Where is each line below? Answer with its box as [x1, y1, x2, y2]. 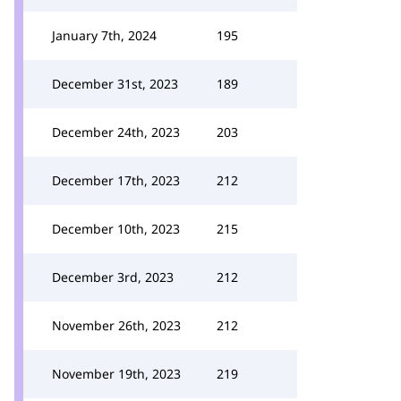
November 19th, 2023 [52, 365, 181, 382]
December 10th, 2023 [52, 220, 180, 237]
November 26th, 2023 [52, 317, 181, 334]
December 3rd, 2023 [52, 269, 174, 286]
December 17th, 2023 [52, 172, 180, 189]
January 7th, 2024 [52, 27, 157, 44]
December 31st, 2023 [52, 75, 178, 92]
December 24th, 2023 [52, 124, 180, 141]
